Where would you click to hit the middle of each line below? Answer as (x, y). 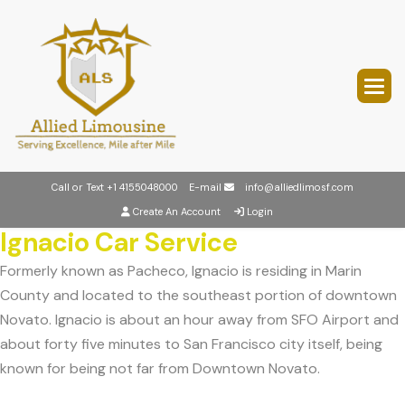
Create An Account (177, 212)
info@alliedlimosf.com (299, 187)
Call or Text (79, 187)
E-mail (201, 187)
